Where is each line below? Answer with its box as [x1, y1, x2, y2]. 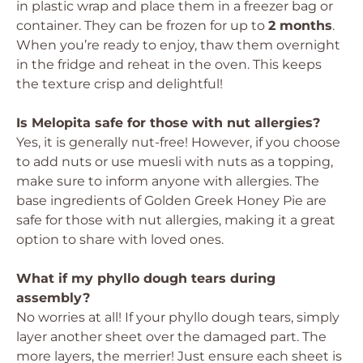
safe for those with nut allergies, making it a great [16, 212, 335, 228]
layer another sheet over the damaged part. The [16, 329, 327, 344]
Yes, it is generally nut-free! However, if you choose [16, 135, 340, 150]
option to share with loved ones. [16, 232, 224, 247]
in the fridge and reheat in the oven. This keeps [16, 57, 322, 72]
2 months [268, 18, 332, 33]
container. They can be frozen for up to [16, 18, 268, 33]
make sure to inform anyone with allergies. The [16, 173, 319, 189]
